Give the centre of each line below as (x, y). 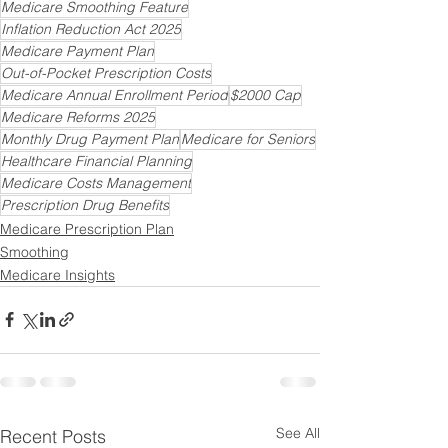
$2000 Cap (265, 94)
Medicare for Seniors (248, 138)
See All (298, 432)
